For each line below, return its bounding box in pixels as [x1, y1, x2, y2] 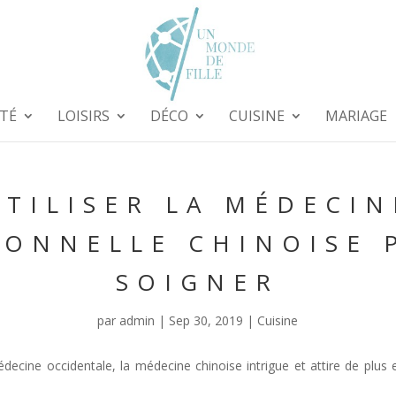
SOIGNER [116, 266, 280, 298]
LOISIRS [57, 106, 110, 126]
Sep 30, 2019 [169, 312, 244, 329]
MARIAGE [325, 106, 387, 126]
